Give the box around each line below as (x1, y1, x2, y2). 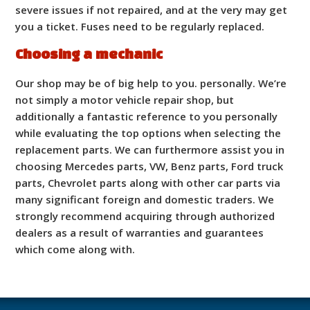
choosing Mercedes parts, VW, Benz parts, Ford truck (15, 158, 284, 173)
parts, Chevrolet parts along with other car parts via (15, 175, 281, 190)
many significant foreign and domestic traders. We (15, 192, 275, 206)
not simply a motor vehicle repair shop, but (15, 92, 235, 107)
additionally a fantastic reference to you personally (15, 109, 278, 123)
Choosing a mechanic (15, 48, 163, 62)
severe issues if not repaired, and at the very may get (15, 2, 288, 17)
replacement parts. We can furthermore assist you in (15, 142, 285, 156)
